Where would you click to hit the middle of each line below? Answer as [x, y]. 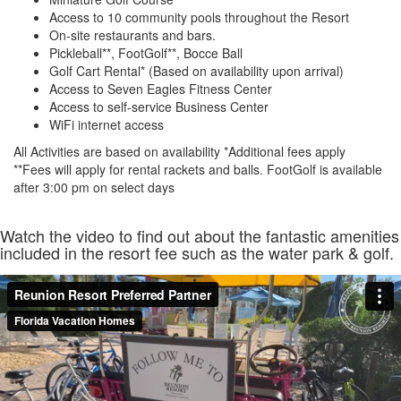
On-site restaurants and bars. [132, 34]
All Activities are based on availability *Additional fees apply [179, 151]
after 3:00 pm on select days [94, 187]
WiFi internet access [107, 124]
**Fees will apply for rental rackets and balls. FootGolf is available [198, 169]
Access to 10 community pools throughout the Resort [199, 17]
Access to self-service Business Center [159, 106]
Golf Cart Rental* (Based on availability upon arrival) [196, 70]
